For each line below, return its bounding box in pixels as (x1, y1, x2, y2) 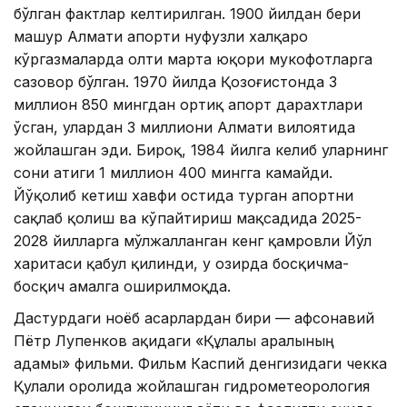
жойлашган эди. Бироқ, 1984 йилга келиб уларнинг (14, 141, 388, 160)
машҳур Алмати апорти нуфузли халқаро (14, 27, 308, 46)
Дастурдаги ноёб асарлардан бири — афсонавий (14, 309, 374, 328)
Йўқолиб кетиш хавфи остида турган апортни (14, 186, 353, 205)
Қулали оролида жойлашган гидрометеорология (14, 377, 370, 396)
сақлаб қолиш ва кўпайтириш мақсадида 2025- (14, 209, 362, 228)
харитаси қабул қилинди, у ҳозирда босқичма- (14, 254, 349, 273)
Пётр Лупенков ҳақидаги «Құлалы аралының (14, 332, 334, 351)
